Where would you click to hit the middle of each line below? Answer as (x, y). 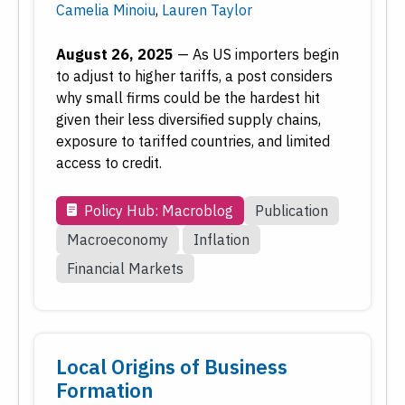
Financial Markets (125, 269)
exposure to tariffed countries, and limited (193, 141)
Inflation (221, 240)
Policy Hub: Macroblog (159, 211)
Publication (292, 211)
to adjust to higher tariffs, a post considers (194, 76)
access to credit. (109, 163)
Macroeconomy (118, 240)
